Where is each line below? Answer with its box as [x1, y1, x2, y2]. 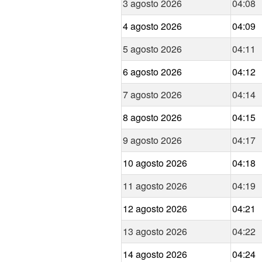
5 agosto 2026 [123, 42, 182, 56]
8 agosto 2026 [123, 111, 182, 125]
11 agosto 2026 [123, 179, 187, 193]
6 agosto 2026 [123, 65, 182, 79]
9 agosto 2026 [123, 133, 182, 147]
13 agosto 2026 [123, 225, 187, 239]
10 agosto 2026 [123, 156, 187, 170]
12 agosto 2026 [123, 202, 187, 216]
